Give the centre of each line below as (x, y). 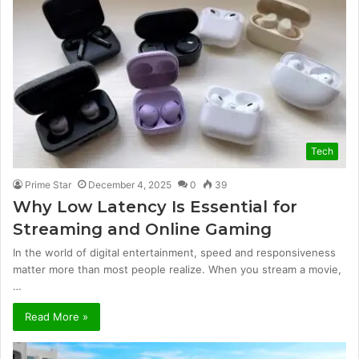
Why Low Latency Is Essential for (155, 206)
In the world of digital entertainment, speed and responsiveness (174, 252)
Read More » (56, 316)
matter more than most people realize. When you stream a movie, (177, 269)
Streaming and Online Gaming (142, 229)
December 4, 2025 (130, 184)
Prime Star (48, 184)
